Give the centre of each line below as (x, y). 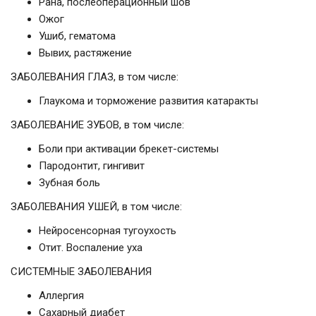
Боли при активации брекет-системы (129, 149)
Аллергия (61, 296)
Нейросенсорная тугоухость (108, 231)
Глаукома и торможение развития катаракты (148, 101)
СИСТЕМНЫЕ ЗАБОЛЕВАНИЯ (81, 272)
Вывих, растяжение (85, 53)
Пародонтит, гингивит (92, 166)
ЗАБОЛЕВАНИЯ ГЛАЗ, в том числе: (95, 77)
